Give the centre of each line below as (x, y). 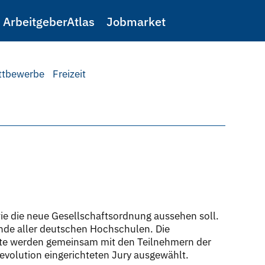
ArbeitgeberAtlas (49, 22)
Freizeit (69, 74)
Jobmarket (136, 22)
